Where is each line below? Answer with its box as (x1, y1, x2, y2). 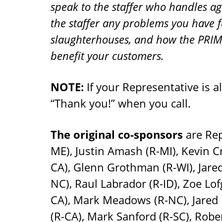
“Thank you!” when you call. (51, 96, 191, 111)
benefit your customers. (51, 48, 164, 63)
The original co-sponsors (51, 127, 183, 142)
